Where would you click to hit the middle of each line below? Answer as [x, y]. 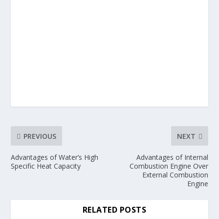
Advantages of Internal [172, 157]
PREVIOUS [40, 136]
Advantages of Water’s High [55, 157]
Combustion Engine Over [169, 166]
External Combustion [175, 175]
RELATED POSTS [114, 210]
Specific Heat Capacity [46, 166]
